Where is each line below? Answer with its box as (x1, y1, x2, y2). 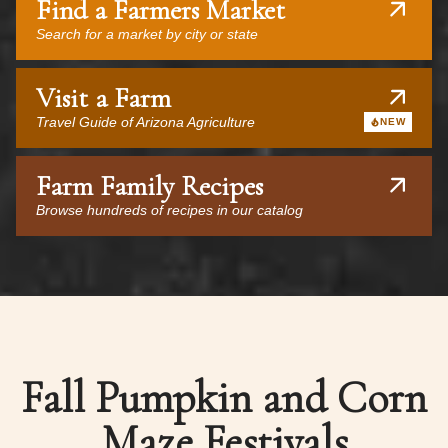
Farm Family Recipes (36, 169, 263, 203)
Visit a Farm (36, 81, 171, 115)
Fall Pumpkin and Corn (21, 371, 427, 425)
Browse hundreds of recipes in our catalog (36, 202, 303, 218)
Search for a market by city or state (36, 26, 258, 42)
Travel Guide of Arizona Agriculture (36, 114, 255, 130)
